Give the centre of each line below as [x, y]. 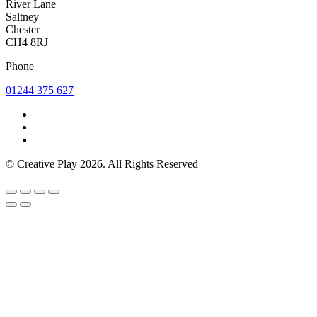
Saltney [22, 16]
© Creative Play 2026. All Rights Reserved [102, 163]
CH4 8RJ [27, 42]
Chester [23, 29]
